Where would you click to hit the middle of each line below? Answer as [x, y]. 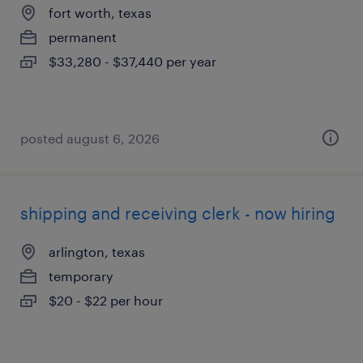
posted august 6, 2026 [90, 138]
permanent [83, 37]
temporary [81, 276]
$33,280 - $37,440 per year [132, 61]
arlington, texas [97, 252]
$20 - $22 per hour [106, 300]
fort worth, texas [100, 13]
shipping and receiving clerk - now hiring [178, 213]
